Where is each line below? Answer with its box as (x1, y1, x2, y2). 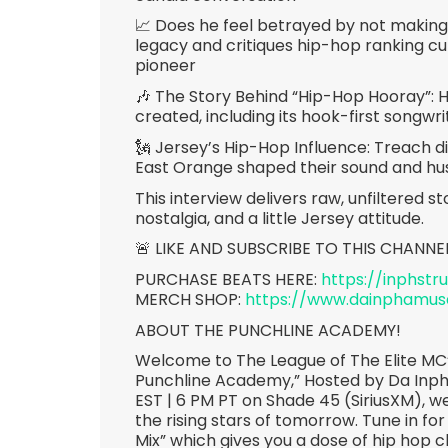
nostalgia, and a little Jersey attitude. (135, 206, 424, 230)
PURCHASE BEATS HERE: (135, 268, 321, 292)
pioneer (135, 54, 196, 78)
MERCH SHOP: (135, 288, 241, 312)
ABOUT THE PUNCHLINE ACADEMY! (135, 318, 401, 342)
